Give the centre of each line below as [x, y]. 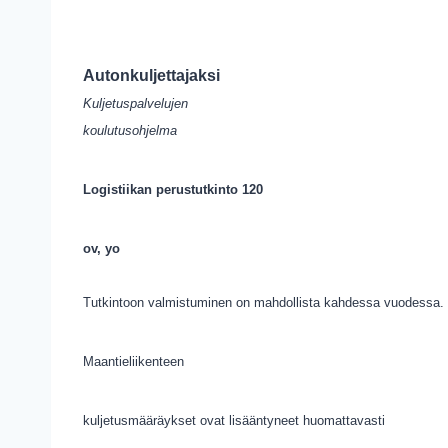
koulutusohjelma [130, 130]
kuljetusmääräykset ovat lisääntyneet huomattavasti [234, 420]
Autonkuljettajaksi [151, 75]
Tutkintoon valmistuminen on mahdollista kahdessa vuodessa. [263, 302]
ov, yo [101, 248]
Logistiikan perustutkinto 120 [173, 189]
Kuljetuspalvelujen [135, 103]
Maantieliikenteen [133, 361]
